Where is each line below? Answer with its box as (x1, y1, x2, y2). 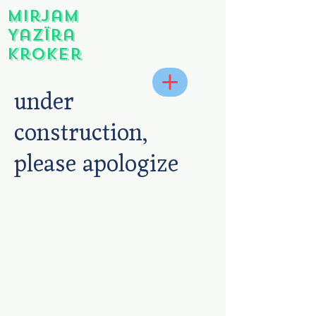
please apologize (14, 151, 178, 177)
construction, (14, 120, 148, 146)
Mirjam (7, 6, 79, 26)
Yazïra (7, 25, 75, 45)
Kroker (7, 44, 82, 64)
